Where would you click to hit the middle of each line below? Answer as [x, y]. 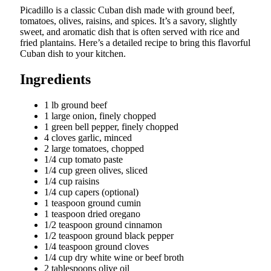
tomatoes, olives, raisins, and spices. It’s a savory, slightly [129, 21]
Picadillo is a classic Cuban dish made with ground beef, [127, 10]
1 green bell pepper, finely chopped [111, 127]
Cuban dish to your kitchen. [73, 54]
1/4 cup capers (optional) [91, 192]
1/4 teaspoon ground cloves [96, 247]
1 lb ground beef [76, 105]
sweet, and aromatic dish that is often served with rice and [130, 32]
